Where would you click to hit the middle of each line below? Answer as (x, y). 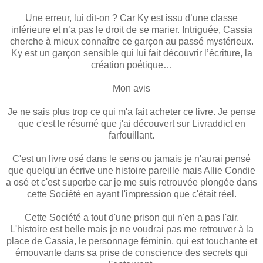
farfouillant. (131, 135)
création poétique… (131, 65)
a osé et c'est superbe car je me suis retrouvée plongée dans (131, 182)
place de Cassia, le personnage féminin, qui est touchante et (131, 241)
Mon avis (131, 88)
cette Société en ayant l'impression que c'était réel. (131, 194)
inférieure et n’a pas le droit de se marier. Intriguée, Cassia (131, 29)
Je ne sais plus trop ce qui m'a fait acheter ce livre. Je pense (131, 112)
